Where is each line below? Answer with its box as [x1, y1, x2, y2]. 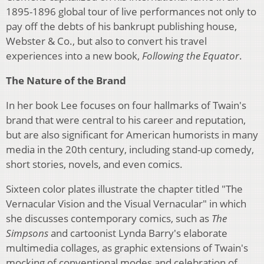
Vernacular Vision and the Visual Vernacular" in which [6, 197, 246, 211]
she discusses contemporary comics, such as [6, 212, 212, 226]
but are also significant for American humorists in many [6, 128, 258, 142]
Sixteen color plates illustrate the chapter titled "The [6, 182, 243, 196]
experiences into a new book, [6, 49, 142, 63]
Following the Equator [142, 49, 239, 63]
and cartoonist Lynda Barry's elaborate [48, 226, 227, 240]
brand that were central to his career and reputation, [6, 113, 246, 127]
